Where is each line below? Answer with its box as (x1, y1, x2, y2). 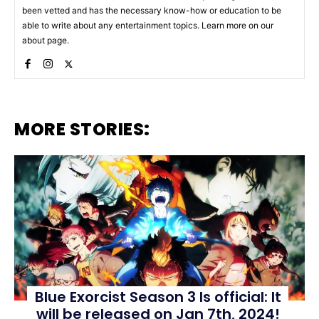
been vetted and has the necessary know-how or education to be (22, 5, 281, 16)
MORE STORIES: (14, 117, 150, 142)
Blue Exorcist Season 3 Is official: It (34, 287, 281, 308)
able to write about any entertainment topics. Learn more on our (22, 20, 273, 31)
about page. (22, 35, 69, 46)
